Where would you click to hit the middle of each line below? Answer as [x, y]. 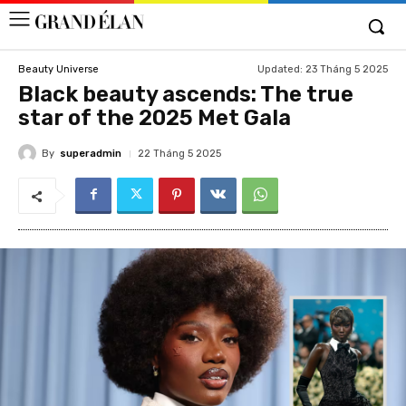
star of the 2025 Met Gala [155, 118]
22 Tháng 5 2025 [179, 154]
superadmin [91, 153]
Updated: [280, 69]
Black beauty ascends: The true [186, 94]
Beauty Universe [58, 69]
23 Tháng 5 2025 [347, 69]
